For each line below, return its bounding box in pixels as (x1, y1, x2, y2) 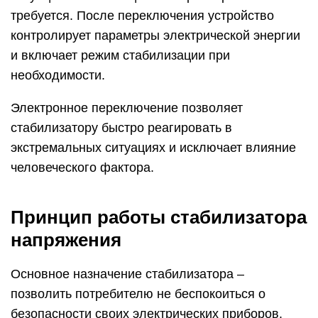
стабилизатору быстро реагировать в (11, 121, 232, 136)
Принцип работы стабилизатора (11, 207, 307, 229)
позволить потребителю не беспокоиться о (11, 287, 265, 302)
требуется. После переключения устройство (11, 9, 274, 23)
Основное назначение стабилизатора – (11, 267, 244, 282)
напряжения (11, 229, 121, 251)
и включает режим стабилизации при (11, 48, 230, 63)
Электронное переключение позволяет (11, 101, 243, 116)
